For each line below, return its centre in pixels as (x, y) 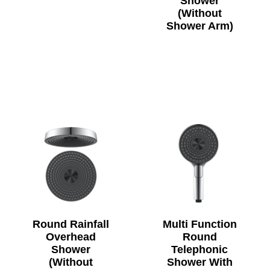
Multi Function (199, 224)
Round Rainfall (71, 224)
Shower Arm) (199, 26)
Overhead (71, 237)
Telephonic (199, 249)
